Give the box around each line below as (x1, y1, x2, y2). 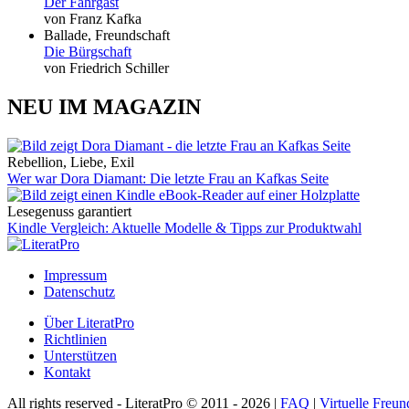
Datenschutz (44, 283, 115, 299)
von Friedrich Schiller (44, 59, 169, 76)
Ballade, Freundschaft (44, 26, 170, 43)
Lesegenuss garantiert (7, 203, 131, 219)
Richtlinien (44, 330, 107, 347)
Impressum (44, 267, 107, 283)
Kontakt (44, 363, 90, 380)
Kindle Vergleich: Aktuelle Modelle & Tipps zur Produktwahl (7, 219, 362, 236)
